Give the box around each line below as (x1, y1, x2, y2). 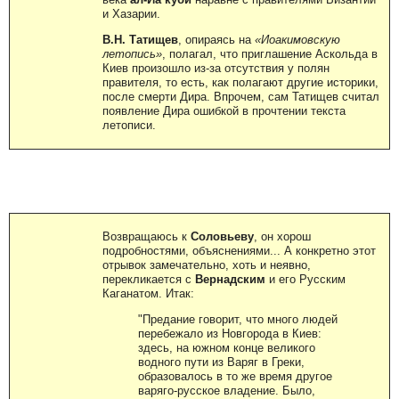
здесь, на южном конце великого (138, 340, 315, 354)
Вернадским (195, 272, 265, 286)
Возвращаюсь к (102, 229, 191, 243)
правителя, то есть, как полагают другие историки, (102, 75, 379, 89)
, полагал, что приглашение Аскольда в (162, 46, 378, 61)
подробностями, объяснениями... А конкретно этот (102, 243, 376, 257)
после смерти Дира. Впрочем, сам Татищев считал (102, 89, 379, 103)
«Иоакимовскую (255, 32, 340, 46)
